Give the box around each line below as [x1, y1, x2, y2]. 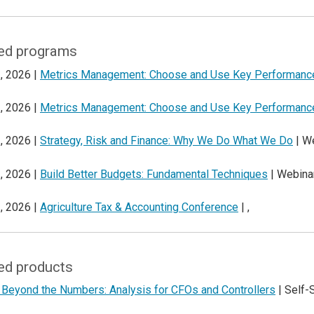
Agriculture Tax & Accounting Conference [40, 200, 238, 214]
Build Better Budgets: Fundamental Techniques [40, 167, 268, 181]
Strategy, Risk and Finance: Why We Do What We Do [40, 134, 293, 148]
